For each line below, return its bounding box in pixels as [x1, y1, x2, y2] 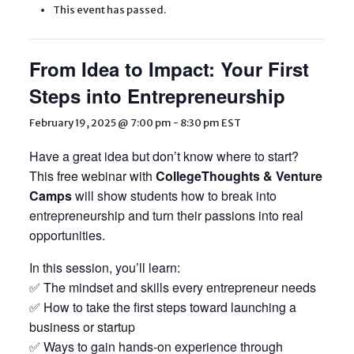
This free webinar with [28, 167, 156, 185]
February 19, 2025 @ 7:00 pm [28, 116, 171, 130]
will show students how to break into [71, 186, 277, 205]
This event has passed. [52, 3, 166, 17]
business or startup [28, 318, 135, 336]
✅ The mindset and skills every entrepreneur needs [28, 278, 316, 296]
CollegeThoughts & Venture [155, 167, 322, 185]
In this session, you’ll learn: [28, 258, 180, 277]
